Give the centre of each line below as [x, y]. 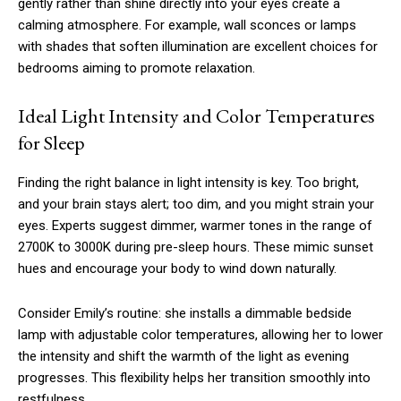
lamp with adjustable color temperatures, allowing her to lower [200, 335]
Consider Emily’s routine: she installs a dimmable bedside [185, 314]
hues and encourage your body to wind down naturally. [177, 269]
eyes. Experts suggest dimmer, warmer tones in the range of [195, 226]
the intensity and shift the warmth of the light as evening [183, 357]
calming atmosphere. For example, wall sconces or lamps [187, 26]
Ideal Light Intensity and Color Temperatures [196, 116]
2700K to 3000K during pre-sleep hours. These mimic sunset [196, 247]
